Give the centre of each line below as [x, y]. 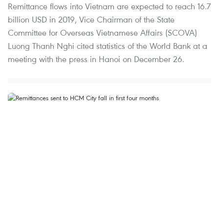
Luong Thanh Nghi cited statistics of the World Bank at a [108, 46]
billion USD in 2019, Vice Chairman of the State [91, 20]
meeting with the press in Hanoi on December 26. [96, 59]
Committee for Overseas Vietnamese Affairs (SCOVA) [102, 33]
